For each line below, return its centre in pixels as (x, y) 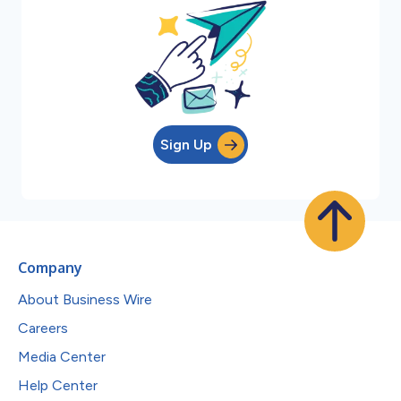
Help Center (58, 385)
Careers (43, 328)
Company (50, 268)
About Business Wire (85, 299)
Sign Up (186, 144)
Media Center (62, 357)
